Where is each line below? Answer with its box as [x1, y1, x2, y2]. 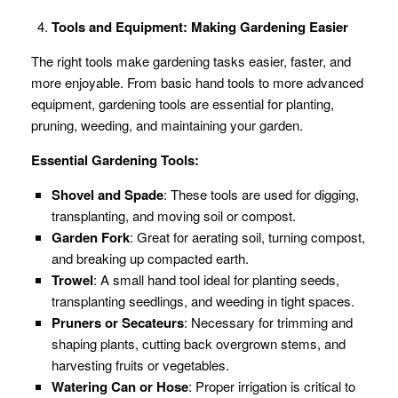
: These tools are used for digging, [163, 185, 359, 203]
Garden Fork [51, 227, 130, 247]
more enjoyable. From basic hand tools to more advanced [31, 73, 363, 92]
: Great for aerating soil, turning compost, [129, 227, 365, 246]
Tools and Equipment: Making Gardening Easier [51, 17, 348, 36]
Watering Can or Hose [51, 377, 188, 396]
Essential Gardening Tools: [31, 150, 199, 170]
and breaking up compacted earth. [51, 249, 249, 267]
